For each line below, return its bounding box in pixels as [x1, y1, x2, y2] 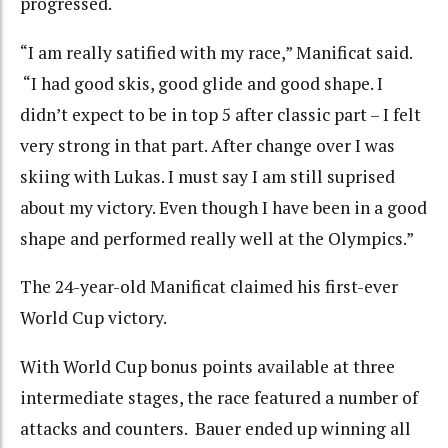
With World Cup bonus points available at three [20, 354, 395, 378]
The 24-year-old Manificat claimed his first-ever [20, 275, 398, 299]
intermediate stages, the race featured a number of [20, 385, 418, 409]
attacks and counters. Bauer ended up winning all [20, 416, 411, 440]
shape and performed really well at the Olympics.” [20, 226, 414, 250]
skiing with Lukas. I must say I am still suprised [20, 164, 395, 188]
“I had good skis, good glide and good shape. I [20, 71, 383, 95]
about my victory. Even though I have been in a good [20, 195, 427, 219]
